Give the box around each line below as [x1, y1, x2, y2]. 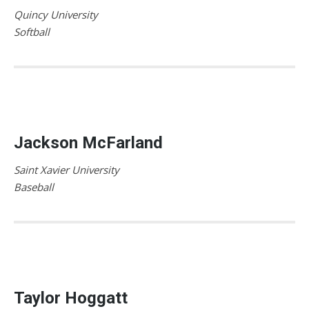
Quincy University [14, 7, 98, 21]
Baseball [14, 179, 54, 194]
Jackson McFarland [14, 132, 163, 152]
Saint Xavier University [14, 162, 119, 177]
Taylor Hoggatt [14, 288, 128, 308]
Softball [14, 24, 50, 39]
